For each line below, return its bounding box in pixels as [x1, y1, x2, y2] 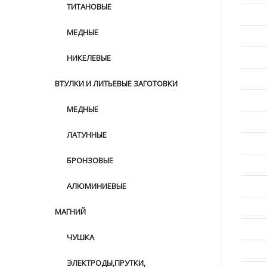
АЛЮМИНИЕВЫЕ [67, 181, 126, 191]
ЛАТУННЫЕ [67, 129, 107, 140]
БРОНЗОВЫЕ [67, 155, 113, 166]
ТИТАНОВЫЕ [67, 1, 111, 12]
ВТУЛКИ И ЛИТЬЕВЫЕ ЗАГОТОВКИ [55, 78, 178, 89]
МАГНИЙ [55, 206, 86, 217]
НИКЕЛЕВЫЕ [67, 52, 111, 63]
